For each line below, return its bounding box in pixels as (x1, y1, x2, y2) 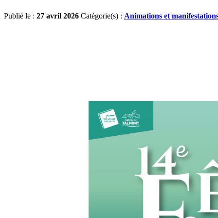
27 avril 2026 (36, 12, 79, 20)
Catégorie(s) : (81, 12, 124, 20)
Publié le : (4, 12, 36, 20)
